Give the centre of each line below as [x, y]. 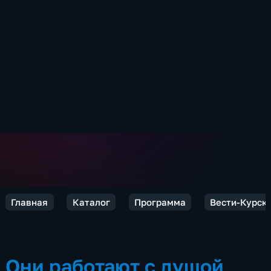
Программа [160, 202]
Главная [30, 202]
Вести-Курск [238, 202]
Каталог [91, 202]
